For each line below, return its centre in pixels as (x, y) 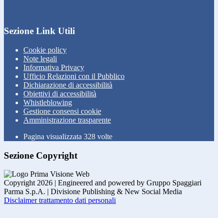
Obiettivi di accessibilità (60, 93)
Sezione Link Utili (39, 31)
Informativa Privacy (54, 67)
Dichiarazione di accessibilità (68, 85)
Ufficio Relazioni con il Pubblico (74, 76)
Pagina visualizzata (54, 136)
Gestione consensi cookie (62, 111)
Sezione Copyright (41, 155)
